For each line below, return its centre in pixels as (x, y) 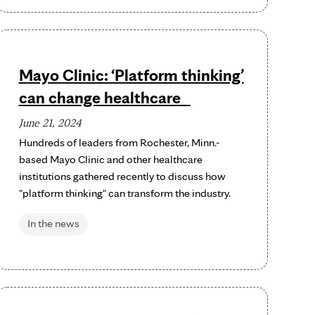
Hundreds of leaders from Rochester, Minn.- (119, 142)
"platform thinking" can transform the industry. (124, 193)
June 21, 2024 (50, 123)
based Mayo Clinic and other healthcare (110, 159)
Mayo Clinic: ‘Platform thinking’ (131, 75)
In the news (53, 223)
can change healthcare (104, 97)
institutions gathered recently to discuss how (122, 176)
